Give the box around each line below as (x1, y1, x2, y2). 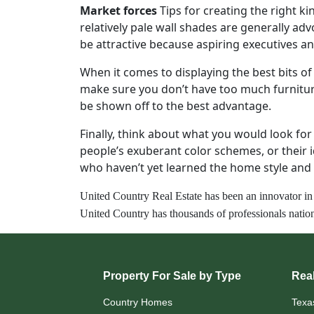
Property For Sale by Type (103, 269, 241, 282)
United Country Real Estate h (80, 189, 210, 202)
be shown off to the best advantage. (80, 97, 271, 114)
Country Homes (103, 296, 172, 308)
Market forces (80, 2, 157, 18)
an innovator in (246, 189, 313, 202)
